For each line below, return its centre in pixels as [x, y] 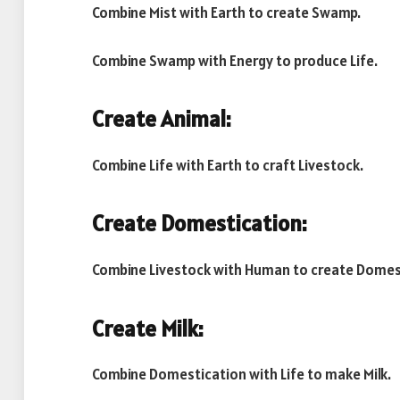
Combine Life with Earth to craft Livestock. [228, 165]
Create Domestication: [200, 224]
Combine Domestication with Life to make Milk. [242, 375]
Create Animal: [162, 119]
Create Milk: [148, 328]
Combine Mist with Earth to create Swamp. [226, 13]
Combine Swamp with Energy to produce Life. [235, 60]
